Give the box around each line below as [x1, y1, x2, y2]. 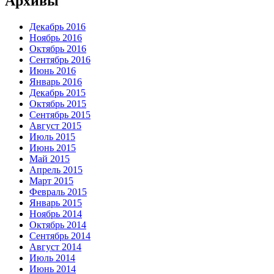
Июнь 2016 [29, 65, 76, 76]
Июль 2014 [29, 252, 75, 263]
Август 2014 [29, 241, 81, 252]
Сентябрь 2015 [29, 109, 91, 120]
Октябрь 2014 [29, 219, 86, 230]
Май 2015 [29, 153, 70, 164]
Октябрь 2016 [29, 43, 86, 54]
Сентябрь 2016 [29, 54, 91, 65]
